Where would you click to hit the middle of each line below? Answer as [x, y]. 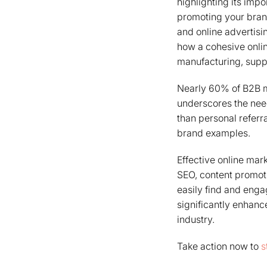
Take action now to [219, 246]
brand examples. [214, 133]
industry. [196, 219]
